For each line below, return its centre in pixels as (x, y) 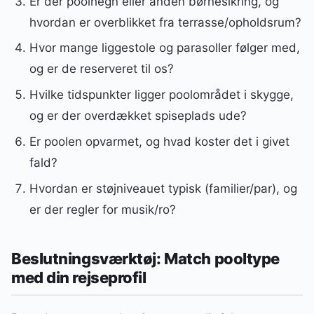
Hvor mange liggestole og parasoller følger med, (164, 48)
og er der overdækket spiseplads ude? (138, 116)
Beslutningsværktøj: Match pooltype (145, 259)
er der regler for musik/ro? (102, 209)
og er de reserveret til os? (101, 69)
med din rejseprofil (79, 278)
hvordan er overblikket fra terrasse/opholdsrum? (165, 22)
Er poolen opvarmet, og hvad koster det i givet (159, 142)
